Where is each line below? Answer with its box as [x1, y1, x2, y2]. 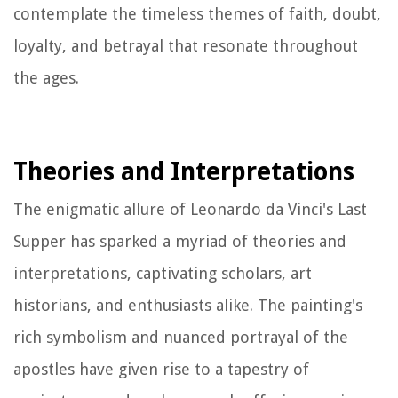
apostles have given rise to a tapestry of [13, 359, 309, 378]
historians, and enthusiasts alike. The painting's [13, 295, 362, 314]
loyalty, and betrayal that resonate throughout [13, 36, 358, 55]
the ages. [13, 68, 79, 87]
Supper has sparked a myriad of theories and [13, 231, 346, 251]
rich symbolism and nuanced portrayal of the [13, 327, 348, 346]
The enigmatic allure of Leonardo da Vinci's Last [13, 199, 367, 219]
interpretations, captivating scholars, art [13, 263, 312, 283]
